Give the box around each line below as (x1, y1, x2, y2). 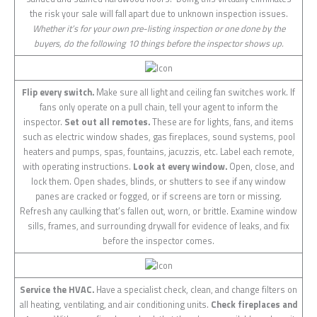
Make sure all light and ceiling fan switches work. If (94, 85, 295, 99)
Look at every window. (133, 159, 227, 173)
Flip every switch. (22, 85, 94, 99)
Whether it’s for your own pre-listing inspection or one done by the (32, 21, 285, 35)
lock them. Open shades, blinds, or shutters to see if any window (31, 174, 286, 188)
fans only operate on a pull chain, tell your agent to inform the (39, 100, 278, 114)
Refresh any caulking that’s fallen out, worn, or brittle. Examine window (20, 204, 297, 218)
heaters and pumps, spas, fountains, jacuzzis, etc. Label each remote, (23, 144, 294, 158)
